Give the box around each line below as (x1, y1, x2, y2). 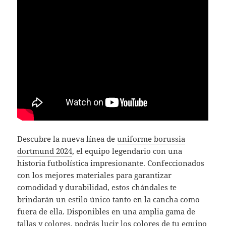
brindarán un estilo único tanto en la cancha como (17, 194, 200, 205)
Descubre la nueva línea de (17, 134, 118, 144)
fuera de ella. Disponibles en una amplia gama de (17, 206, 196, 217)
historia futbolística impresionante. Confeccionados (17, 158, 205, 168)
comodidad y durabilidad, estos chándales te (17, 182, 177, 193)
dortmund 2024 (17, 146, 73, 156)
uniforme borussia (117, 134, 186, 144)
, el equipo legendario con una (72, 146, 183, 156)
